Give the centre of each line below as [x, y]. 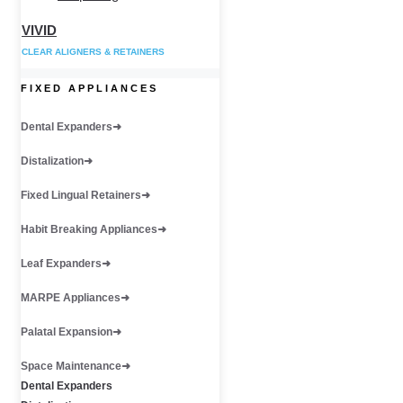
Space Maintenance [71, 366]
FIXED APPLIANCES [90, 88]
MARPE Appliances [71, 297]
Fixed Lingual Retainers [81, 195]
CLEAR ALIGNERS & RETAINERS [93, 52]
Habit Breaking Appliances [89, 229]
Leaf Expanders [61, 263]
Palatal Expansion [67, 331]
